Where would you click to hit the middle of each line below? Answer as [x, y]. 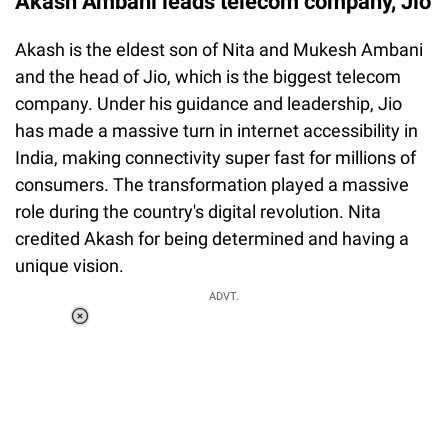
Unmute [165, 356]
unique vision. [69, 265]
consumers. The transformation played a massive [212, 184]
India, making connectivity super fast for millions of [215, 157]
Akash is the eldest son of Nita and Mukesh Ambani [219, 49]
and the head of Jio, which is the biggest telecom [208, 76]
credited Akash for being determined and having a [212, 238]
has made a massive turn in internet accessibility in [216, 130]
